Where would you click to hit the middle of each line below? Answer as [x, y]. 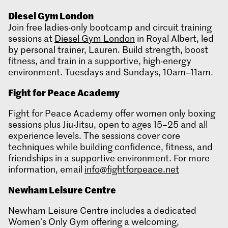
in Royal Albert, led [174, 38]
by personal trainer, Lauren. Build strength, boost [108, 50]
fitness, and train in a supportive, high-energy [100, 61]
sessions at [31, 38]
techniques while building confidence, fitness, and [110, 147]
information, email [46, 169]
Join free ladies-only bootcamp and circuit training [110, 27]
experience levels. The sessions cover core [94, 136]
